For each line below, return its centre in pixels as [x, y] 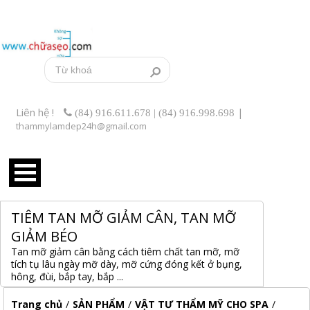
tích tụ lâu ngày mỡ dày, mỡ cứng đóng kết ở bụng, [127, 264]
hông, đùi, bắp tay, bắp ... [67, 276]
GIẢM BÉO [44, 236]
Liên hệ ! [36, 112]
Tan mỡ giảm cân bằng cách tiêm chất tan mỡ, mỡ [125, 252]
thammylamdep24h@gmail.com [81, 126]
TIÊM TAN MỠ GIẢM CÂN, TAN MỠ [124, 218]
